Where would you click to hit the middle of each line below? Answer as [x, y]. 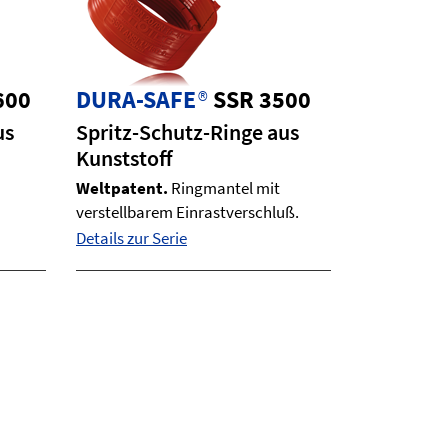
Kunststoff [124, 158]
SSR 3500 [262, 99]
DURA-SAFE [136, 99]
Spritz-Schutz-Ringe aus [187, 132]
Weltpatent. [123, 188]
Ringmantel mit [225, 188]
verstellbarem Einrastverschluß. [187, 212]
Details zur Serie [131, 238]
